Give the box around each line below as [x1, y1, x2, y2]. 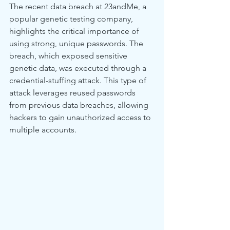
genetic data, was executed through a [9, 63, 148, 73]
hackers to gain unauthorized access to [9, 112, 153, 122]
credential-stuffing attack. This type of [9, 75, 148, 85]
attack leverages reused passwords [9, 88, 138, 98]
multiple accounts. [9, 125, 76, 135]
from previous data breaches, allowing [9, 100, 150, 110]
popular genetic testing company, [9, 14, 135, 24]
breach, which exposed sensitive [9, 51, 129, 61]
